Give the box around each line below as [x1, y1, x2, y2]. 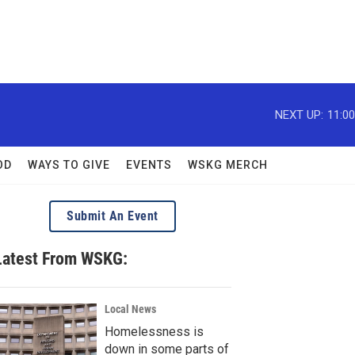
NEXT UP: [275, 107, 323, 122]
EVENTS [126, 158, 172, 171]
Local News [105, 303, 156, 315]
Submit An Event [67, 208, 158, 223]
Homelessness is [105, 324, 204, 339]
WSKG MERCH [188, 158, 268, 171]
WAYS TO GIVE [28, 158, 110, 171]
